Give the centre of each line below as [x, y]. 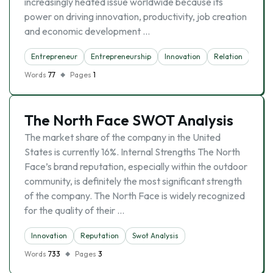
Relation [228, 56]
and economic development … [87, 31]
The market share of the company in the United [122, 137]
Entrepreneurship [121, 56]
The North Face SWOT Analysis [129, 120]
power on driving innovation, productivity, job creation [136, 16]
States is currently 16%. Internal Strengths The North [132, 152]
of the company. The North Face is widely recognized [135, 196]
